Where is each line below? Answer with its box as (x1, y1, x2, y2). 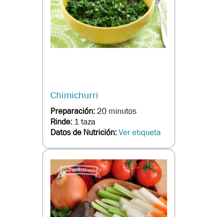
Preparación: (50, 106, 97, 117)
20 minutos (96, 106, 137, 117)
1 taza (74, 117, 95, 127)
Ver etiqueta (118, 127, 161, 138)
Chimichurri (50, 89, 98, 102)
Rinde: (50, 117, 74, 127)
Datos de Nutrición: (50, 127, 119, 138)
